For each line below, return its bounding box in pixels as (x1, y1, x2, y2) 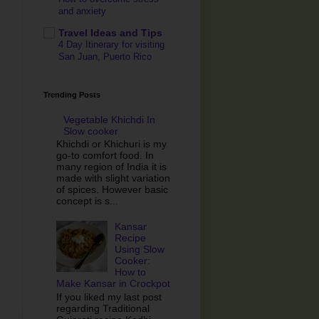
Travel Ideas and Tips (58, 27, 162, 39)
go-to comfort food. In (56, 150, 154, 162)
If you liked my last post (56, 291, 162, 303)
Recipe (115, 231, 147, 244)
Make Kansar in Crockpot (56, 277, 170, 289)
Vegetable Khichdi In (63, 113, 156, 125)
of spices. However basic (56, 184, 168, 196)
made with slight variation (56, 172, 170, 184)
